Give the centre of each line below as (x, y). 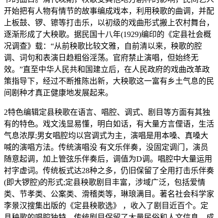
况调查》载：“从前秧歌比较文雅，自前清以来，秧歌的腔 (103, 46)
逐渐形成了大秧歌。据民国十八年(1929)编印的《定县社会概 (108, 35)
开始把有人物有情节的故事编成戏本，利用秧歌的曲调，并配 (109, 11)
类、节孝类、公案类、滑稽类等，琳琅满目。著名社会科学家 (109, 194)
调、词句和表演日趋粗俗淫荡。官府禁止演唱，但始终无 (101, 58)
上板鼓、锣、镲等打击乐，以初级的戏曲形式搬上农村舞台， (109, 23)
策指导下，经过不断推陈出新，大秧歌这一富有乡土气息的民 (109, 81)
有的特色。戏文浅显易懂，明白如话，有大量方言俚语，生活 (109, 124)
